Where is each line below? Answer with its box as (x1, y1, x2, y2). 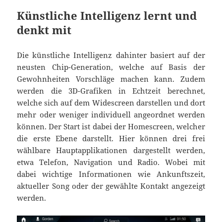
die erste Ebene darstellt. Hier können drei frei (17, 133, 205, 144)
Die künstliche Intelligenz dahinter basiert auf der (17, 50, 205, 60)
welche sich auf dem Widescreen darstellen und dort (17, 98, 205, 108)
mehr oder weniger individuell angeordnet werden (17, 110, 205, 120)
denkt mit (17, 22, 72, 38)
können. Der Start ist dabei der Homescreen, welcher (17, 121, 205, 132)
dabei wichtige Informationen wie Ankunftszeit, (17, 169, 205, 179)
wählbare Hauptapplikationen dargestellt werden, (17, 145, 205, 156)
